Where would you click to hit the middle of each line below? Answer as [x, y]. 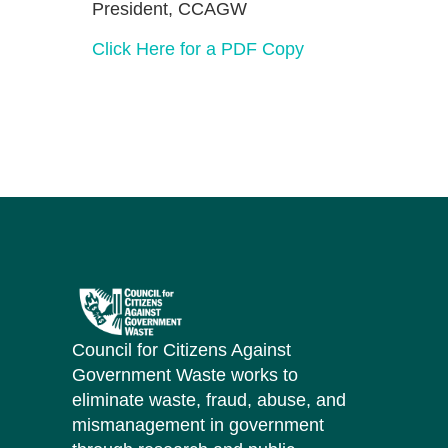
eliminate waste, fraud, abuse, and [209, 400]
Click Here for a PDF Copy [198, 49]
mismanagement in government [198, 425]
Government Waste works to [185, 375]
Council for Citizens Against [181, 350]
